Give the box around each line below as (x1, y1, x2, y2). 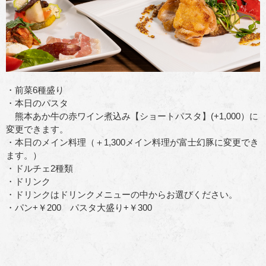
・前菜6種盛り (6, 84, 64, 95)
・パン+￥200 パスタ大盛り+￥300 (6, 202, 152, 213)
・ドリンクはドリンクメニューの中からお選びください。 (6, 189, 237, 199)
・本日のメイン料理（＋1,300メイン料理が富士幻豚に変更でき (6, 137, 259, 147)
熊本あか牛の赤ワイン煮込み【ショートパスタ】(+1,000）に (6, 110, 258, 121)
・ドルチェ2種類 (6, 163, 73, 173)
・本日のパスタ (6, 97, 68, 108)
